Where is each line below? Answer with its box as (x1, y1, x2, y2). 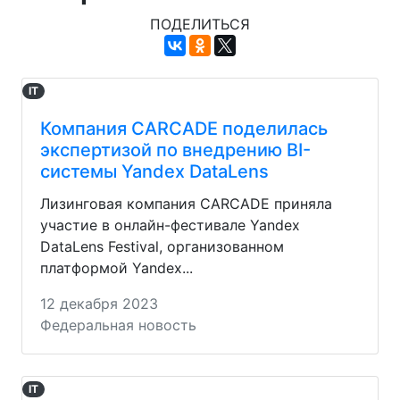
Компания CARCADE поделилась (40, 117, 328, 139)
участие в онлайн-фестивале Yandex (40, 215, 300, 234)
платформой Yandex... (40, 258, 193, 277)
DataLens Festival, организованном (40, 237, 284, 255)
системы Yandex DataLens (40, 160, 269, 182)
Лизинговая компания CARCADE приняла (40, 194, 332, 212)
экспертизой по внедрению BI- (40, 138, 311, 161)
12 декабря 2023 (40, 294, 158, 312)
